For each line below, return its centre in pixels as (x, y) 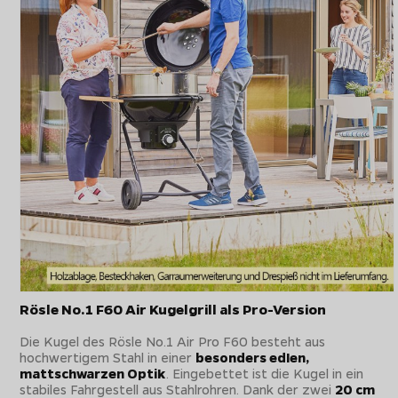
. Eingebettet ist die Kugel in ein (265, 373)
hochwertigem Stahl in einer (108, 357)
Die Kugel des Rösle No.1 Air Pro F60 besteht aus (173, 341)
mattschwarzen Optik (93, 373)
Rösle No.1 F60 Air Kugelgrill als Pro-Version (173, 309)
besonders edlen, (253, 357)
